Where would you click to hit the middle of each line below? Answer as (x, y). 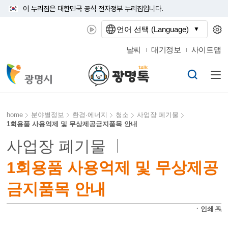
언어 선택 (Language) (152, 29)
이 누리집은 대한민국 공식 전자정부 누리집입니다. (93, 8)
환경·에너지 (90, 115)
